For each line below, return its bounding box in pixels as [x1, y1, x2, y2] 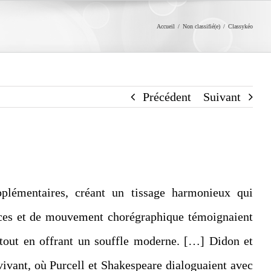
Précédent [143, 90, 191, 103]
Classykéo [228, 22, 253, 30]
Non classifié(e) [183, 22, 220, 30]
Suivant [203, 90, 241, 103]
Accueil [157, 22, 175, 30]
